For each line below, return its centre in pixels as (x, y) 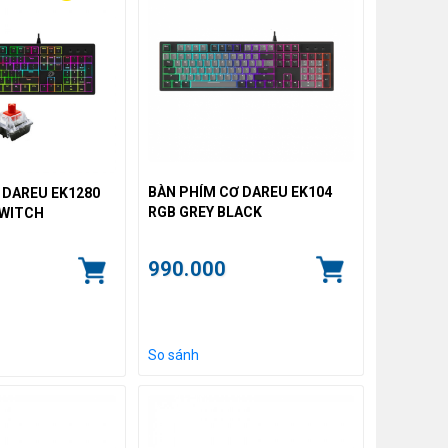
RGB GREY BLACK (204, 211)
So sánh (173, 354)
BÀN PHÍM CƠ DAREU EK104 (239, 191)
